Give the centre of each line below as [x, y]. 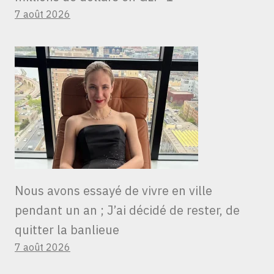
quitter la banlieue [67, 230]
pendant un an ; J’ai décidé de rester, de [127, 210]
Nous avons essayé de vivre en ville [113, 191]
